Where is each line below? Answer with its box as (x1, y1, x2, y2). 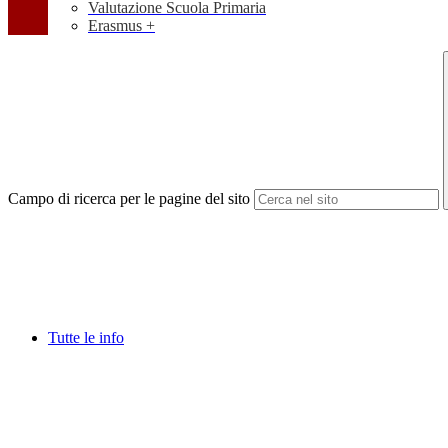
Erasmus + (88, 17, 155, 35)
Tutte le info (48, 329, 124, 347)
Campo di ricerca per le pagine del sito (8, 190, 250, 208)
